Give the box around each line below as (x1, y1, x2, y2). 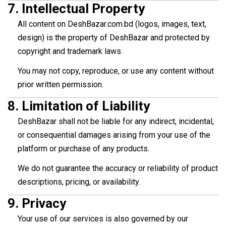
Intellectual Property (22, 1, 145, 17)
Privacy (22, 196, 66, 211)
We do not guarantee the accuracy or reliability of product (18, 163, 218, 174)
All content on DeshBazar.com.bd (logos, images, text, (18, 19, 206, 29)
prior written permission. (18, 80, 103, 90)
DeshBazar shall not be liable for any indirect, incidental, (18, 117, 214, 127)
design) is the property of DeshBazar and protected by (18, 33, 210, 43)
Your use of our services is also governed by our (18, 214, 188, 224)
